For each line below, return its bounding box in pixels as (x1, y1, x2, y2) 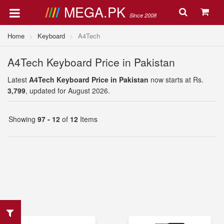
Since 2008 (129, 11, 156, 19)
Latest (7, 74, 29, 84)
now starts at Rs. (148, 74, 203, 84)
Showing (8, 114, 37, 124)
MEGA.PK (63, 2, 129, 21)
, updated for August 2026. (25, 85, 110, 95)
